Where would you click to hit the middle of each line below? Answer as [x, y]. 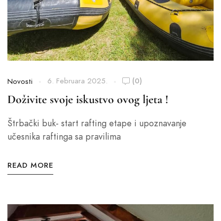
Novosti [20, 81]
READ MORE [30, 165]
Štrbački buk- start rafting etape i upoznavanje [97, 123]
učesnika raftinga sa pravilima [64, 136]
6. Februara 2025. [77, 81]
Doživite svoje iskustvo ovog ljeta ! [88, 99]
